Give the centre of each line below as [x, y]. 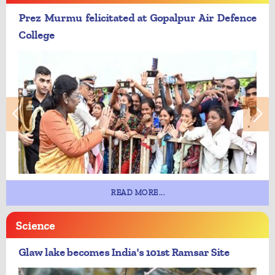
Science [35, 226]
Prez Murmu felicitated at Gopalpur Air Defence [137, 18]
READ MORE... [137, 192]
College [37, 35]
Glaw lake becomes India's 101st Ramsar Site [124, 252]
